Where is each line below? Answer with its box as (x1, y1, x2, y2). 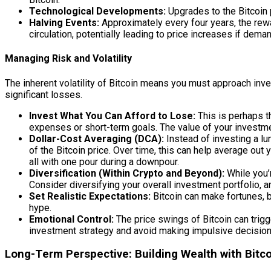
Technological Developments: (29, 5, 166, 18)
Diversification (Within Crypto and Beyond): (29, 167, 224, 179)
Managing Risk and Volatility (5, 53, 132, 65)
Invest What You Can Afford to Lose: (29, 109, 195, 122)
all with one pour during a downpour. (29, 155, 179, 168)
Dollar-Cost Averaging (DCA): (29, 132, 164, 145)
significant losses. (5, 88, 82, 100)
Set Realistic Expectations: (29, 190, 151, 202)
